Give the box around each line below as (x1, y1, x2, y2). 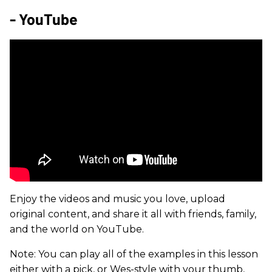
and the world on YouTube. (10, 223, 144, 235)
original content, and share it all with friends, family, (10, 208, 256, 220)
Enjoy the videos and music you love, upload (10, 193, 225, 205)
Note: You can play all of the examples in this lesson (10, 248, 258, 260)
